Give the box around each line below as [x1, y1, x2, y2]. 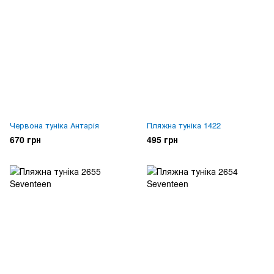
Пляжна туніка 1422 [147, 119, 221, 131]
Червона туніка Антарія [10, 119, 99, 131]
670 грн [10, 133, 41, 146]
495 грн [147, 133, 178, 146]
